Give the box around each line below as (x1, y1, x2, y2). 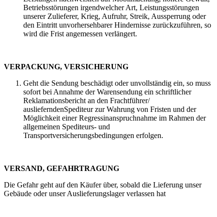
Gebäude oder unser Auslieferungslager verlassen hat (4, 189, 166, 198)
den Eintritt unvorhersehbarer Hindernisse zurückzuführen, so (23, 20, 211, 29)
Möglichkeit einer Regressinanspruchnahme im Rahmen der (23, 113, 206, 122)
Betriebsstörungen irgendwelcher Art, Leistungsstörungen (23, 3, 199, 12)
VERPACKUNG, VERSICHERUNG (4, 62, 130, 71)
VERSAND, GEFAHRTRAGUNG (4, 164, 121, 172)
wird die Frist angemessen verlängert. (23, 29, 139, 38)
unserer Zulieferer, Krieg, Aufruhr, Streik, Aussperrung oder (23, 12, 206, 20)
